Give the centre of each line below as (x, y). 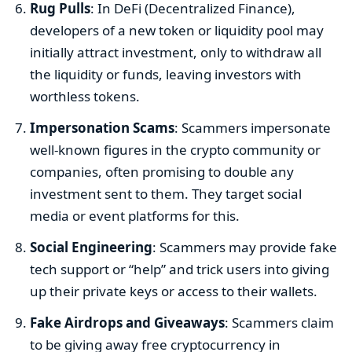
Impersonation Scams (103, 127)
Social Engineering (92, 247)
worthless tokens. (85, 96)
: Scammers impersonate (253, 127)
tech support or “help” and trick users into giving (180, 269)
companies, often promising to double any (162, 171)
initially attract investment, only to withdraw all (176, 52)
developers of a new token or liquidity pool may (177, 30)
